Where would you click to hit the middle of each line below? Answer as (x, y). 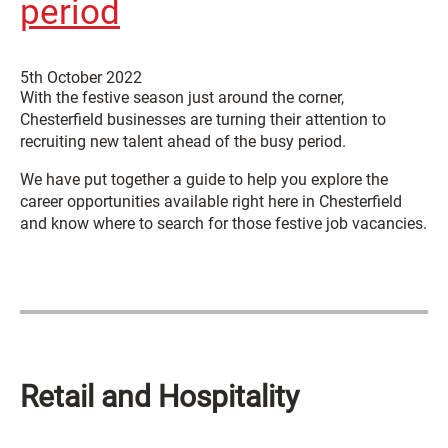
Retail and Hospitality (159, 396)
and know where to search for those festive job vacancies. (223, 223)
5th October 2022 (81, 77)
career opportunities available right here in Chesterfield (211, 201)
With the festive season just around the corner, (182, 97)
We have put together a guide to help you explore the (204, 179)
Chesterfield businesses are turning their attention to (203, 119)
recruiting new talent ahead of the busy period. (183, 141)
